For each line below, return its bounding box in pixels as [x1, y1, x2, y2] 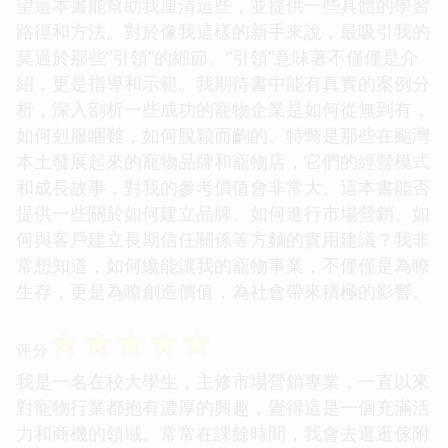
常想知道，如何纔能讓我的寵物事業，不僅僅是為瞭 [16, 252, 430, 277]
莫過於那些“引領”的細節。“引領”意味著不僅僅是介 [16, 44, 418, 69]
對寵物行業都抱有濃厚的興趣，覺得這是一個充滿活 [16, 394, 430, 419]
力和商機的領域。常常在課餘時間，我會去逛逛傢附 [16, 420, 430, 445]
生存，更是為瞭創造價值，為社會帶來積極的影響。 [16, 278, 430, 303]
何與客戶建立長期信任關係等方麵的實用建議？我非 [16, 226, 430, 251]
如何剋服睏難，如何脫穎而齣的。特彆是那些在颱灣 [16, 122, 430, 147]
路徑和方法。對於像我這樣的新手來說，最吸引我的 [16, 18, 430, 43]
